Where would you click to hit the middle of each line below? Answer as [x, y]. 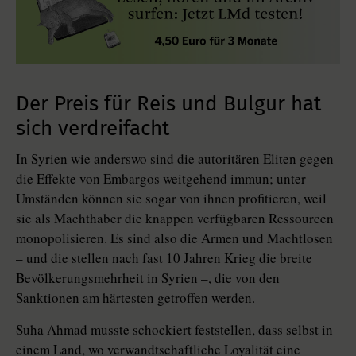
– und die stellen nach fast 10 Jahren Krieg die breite [164, 258]
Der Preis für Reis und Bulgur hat [168, 104]
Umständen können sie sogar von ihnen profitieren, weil [171, 199]
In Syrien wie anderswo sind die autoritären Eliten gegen [175, 159]
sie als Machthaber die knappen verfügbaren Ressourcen [175, 219]
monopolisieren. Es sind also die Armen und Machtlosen [174, 238]
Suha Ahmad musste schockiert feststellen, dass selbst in [174, 330]
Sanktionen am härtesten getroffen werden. [135, 298]
